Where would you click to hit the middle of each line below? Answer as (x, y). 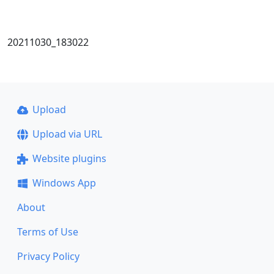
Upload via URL (67, 134)
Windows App (64, 183)
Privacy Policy (48, 256)
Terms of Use (48, 232)
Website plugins (69, 158)
